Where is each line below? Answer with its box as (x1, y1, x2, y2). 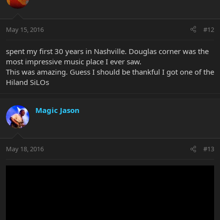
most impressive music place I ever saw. (6, 56, 141, 66)
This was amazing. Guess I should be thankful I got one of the (6, 66, 214, 77)
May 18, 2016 (6, 144, 44, 154)
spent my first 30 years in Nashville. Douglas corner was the (6, 46, 209, 56)
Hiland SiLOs (6, 77, 49, 87)
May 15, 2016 (6, 25, 44, 34)
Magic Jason (35, 105, 80, 115)
